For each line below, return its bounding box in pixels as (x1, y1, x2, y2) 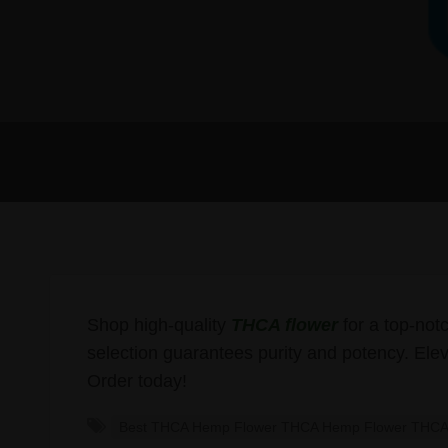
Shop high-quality (86, 314, 231, 335)
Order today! (86, 370, 187, 391)
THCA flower (230, 314, 338, 335)
